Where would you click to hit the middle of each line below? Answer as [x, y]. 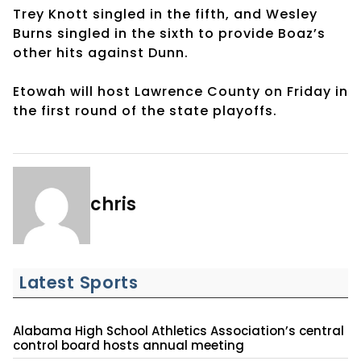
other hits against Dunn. [101, 52]
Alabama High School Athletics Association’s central [178, 330]
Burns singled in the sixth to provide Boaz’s [169, 33]
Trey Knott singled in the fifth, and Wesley [165, 14]
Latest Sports [79, 282]
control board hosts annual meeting [129, 345]
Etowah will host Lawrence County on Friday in [180, 91]
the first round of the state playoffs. [147, 110]
